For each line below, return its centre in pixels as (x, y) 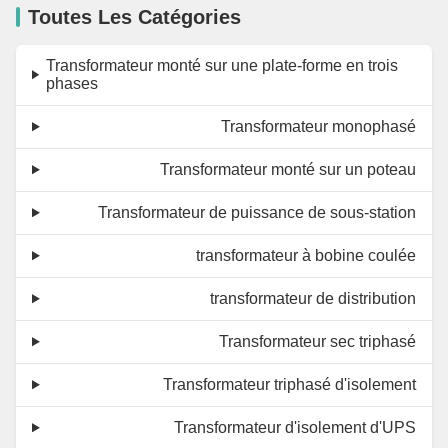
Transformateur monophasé (318, 126)
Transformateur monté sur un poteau (288, 169)
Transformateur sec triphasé (317, 341)
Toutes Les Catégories (134, 16)
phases (71, 83)
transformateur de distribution (313, 298)
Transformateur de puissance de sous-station (257, 212)
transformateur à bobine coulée (306, 255)
